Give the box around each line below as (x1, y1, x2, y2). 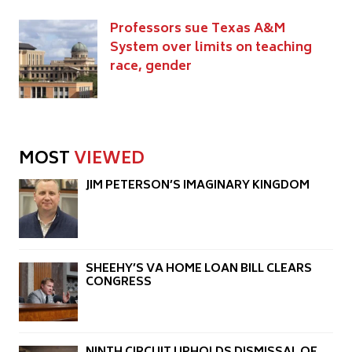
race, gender (110, 55, 192, 78)
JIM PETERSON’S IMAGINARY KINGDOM (86, 176, 310, 196)
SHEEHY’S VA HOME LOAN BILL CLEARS (86, 259, 312, 280)
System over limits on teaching (110, 36, 312, 59)
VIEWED (74, 145, 145, 174)
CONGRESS (86, 273, 152, 293)
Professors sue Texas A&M (110, 17, 285, 40)
